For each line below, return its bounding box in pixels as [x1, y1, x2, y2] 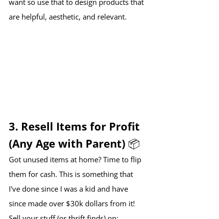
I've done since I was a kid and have [9, 184, 130, 194]
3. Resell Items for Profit [9, 119, 143, 134]
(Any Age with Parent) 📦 [9, 136, 140, 151]
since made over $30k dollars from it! [9, 198, 135, 209]
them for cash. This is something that [9, 169, 135, 179]
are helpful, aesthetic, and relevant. [9, 12, 127, 22]
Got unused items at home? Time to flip [9, 154, 143, 165]
